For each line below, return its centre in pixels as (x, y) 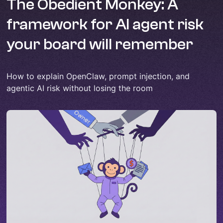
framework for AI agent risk (105, 24)
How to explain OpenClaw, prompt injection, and (98, 76)
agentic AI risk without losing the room (80, 88)
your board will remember (100, 44)
